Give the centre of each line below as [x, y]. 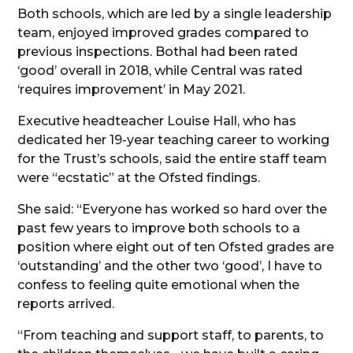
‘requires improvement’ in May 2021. [132, 90]
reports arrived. [66, 304]
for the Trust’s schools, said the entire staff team [173, 159]
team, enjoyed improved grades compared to [163, 33]
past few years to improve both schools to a [159, 229]
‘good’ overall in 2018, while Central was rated [160, 71]
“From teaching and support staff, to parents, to [171, 336]
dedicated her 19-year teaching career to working [174, 140]
